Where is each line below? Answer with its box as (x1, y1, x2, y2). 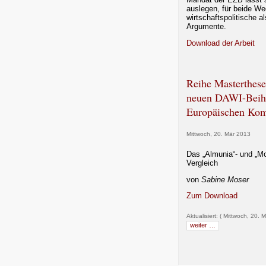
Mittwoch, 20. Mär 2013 (186, 131, 251, 137)
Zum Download (186, 191, 237, 201)
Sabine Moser (199, 175, 249, 184)
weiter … (190, 221, 216, 229)
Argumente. (186, 21, 226, 31)
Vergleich (186, 158, 218, 167)
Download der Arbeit (186, 38, 255, 47)
